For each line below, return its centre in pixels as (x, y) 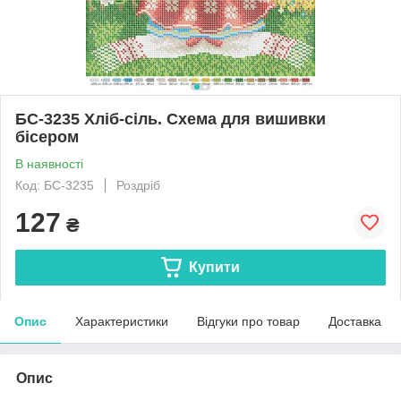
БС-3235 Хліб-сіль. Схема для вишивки (171, 119)
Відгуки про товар (248, 321)
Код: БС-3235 (55, 185)
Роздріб (138, 185)
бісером (47, 137)
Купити (214, 267)
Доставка (355, 321)
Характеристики (122, 321)
